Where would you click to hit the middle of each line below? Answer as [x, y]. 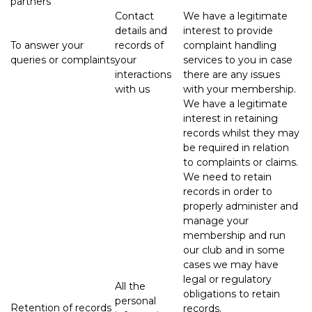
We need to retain [227, 177]
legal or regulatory [227, 279]
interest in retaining [231, 118]
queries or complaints [63, 60]
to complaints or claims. [241, 162]
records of [139, 45]
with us [134, 89]
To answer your [47, 45]
